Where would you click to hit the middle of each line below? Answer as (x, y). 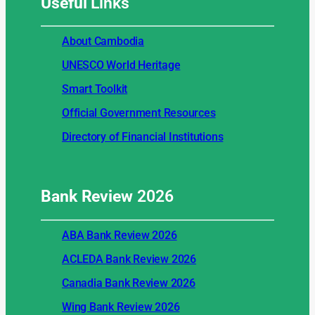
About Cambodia (103, 41)
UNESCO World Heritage (121, 65)
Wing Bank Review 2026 (121, 307)
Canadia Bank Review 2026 (129, 283)
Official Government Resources (139, 113)
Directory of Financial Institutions (143, 137)
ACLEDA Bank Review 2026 (129, 259)
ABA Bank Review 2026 (120, 235)
